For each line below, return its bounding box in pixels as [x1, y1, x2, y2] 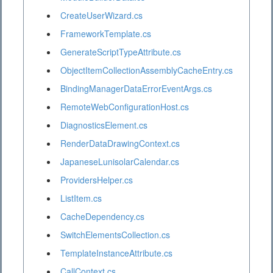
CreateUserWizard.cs [60, 9, 143, 22]
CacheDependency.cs [60, 210, 144, 223]
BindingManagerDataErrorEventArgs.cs [60, 82, 212, 95]
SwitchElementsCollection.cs [60, 229, 170, 241]
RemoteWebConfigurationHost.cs [60, 101, 189, 113]
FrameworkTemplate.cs [60, 27, 151, 40]
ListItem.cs [60, 192, 102, 205]
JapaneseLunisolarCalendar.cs [60, 155, 179, 168]
